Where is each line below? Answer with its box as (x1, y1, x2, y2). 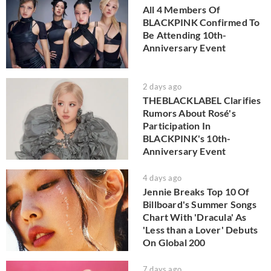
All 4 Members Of (143, 3, 221, 15)
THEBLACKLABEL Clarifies (143, 94, 261, 106)
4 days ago (143, 173, 181, 183)
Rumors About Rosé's (143, 107, 236, 119)
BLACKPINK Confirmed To (143, 16, 260, 28)
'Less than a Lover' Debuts (143, 224, 258, 236)
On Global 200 (143, 237, 206, 249)
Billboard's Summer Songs (143, 198, 256, 211)
